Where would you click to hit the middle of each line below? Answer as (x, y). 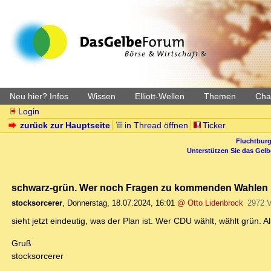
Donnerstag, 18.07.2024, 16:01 (121, 203)
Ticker (214, 125)
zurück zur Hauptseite (65, 125)
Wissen (102, 96)
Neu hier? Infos (39, 96)
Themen (220, 96)
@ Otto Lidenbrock (210, 203)
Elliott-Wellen (160, 96)
